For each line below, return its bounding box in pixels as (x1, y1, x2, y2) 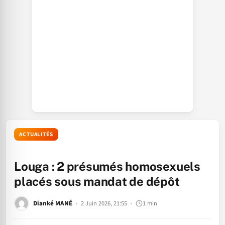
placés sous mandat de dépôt (14, 174, 180, 188)
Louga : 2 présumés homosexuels (14, 159, 200, 173)
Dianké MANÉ (33, 198, 72, 208)
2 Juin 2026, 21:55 (81, 198, 127, 208)
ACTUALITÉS (19, 131, 53, 138)
